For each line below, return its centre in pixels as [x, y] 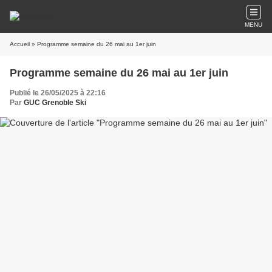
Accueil [20, 44]
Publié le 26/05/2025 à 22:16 [58, 93]
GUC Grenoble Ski [55, 103]
